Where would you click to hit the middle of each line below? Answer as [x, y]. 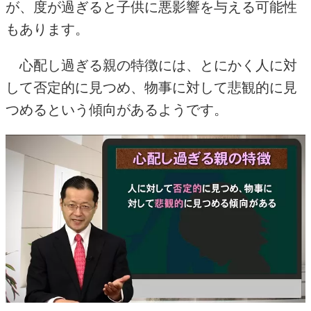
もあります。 [47, 29]
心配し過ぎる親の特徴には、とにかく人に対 [151, 65]
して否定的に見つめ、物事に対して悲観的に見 [151, 87]
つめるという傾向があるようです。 [117, 109]
